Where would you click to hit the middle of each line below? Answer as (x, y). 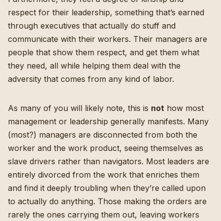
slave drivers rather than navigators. (77, 161)
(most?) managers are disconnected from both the (103, 134)
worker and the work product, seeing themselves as (106, 148)
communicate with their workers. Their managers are (108, 39)
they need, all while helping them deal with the (94, 65)
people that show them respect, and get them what (104, 52)
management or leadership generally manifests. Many (108, 121)
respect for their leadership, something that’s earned (106, 12)
